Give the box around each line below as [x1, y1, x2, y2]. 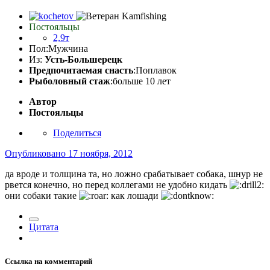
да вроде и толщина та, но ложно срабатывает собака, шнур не [5, 169, 263, 180]
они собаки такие [5, 190, 79, 201]
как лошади [108, 190, 161, 201]
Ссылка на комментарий [5, 257, 92, 266]
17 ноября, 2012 [68, 148, 133, 159]
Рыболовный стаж [29, 76, 110, 87]
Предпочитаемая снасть [29, 65, 133, 76]
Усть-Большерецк [45, 54, 122, 65]
